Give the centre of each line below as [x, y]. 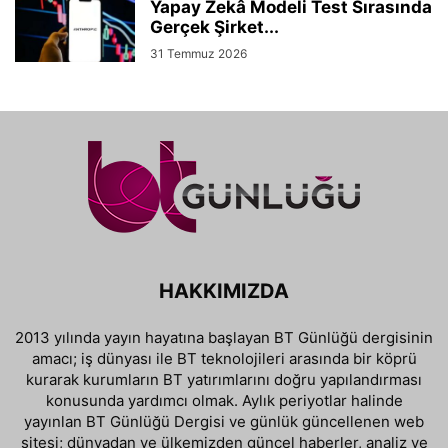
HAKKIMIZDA [224, 290]
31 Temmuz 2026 [198, 53]
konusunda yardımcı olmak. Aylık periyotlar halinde [224, 400]
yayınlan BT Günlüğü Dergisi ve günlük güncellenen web [224, 421]
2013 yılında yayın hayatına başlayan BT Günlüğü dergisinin [224, 337]
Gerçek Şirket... [214, 26]
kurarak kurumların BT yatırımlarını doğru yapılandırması [224, 379]
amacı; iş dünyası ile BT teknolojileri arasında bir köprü [224, 358]
